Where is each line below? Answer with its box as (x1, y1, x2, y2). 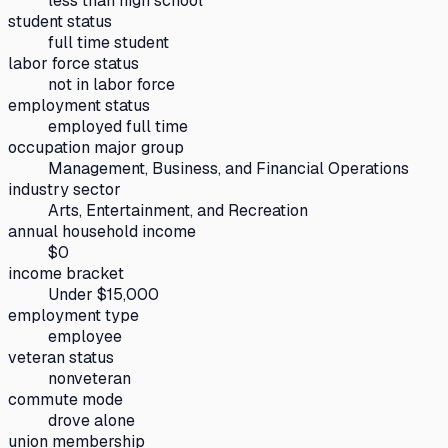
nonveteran (48, 367, 131, 389)
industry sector (8, 178, 121, 200)
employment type (8, 304, 139, 326)
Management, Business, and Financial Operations (48, 157, 409, 179)
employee (48, 325, 122, 347)
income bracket (8, 262, 124, 284)
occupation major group (8, 136, 184, 158)
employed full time (48, 115, 188, 137)
